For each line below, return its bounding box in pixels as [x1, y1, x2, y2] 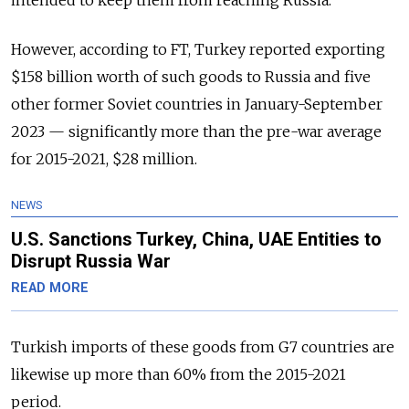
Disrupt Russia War [11, 250, 171, 273]
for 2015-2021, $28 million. [11, 150, 197, 169]
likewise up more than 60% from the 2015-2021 [11, 365, 346, 384]
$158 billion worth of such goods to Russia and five [11, 68, 371, 87]
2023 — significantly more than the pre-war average [11, 122, 382, 142]
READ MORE [11, 280, 89, 297]
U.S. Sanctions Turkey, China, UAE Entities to [11, 228, 382, 251]
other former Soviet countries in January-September [11, 95, 383, 114]
